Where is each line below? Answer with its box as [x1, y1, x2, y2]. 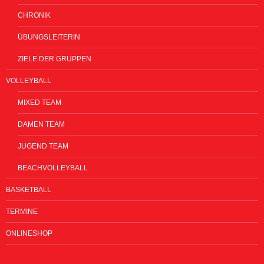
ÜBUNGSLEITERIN [18, 32, 80, 41]
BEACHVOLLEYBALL [18, 163, 88, 172]
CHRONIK [18, 11, 51, 19]
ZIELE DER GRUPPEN [18, 54, 91, 63]
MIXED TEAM [18, 98, 61, 107]
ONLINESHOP [6, 229, 52, 237]
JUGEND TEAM [18, 141, 68, 150]
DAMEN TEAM [18, 120, 65, 128]
